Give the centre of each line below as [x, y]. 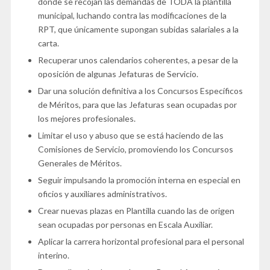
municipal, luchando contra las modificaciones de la [132, 16]
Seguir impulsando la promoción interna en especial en [139, 180]
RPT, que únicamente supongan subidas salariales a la [138, 30]
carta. [48, 43]
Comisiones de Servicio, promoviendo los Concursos [135, 149]
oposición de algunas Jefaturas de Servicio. [118, 74]
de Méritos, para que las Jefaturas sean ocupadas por [137, 105]
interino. [53, 256]
